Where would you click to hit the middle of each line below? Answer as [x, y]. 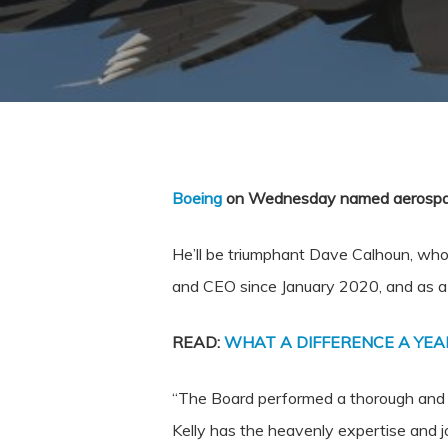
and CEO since [226, 286]
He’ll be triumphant [240, 254]
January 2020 [330, 286]
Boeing [197, 198]
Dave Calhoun [359, 254]
